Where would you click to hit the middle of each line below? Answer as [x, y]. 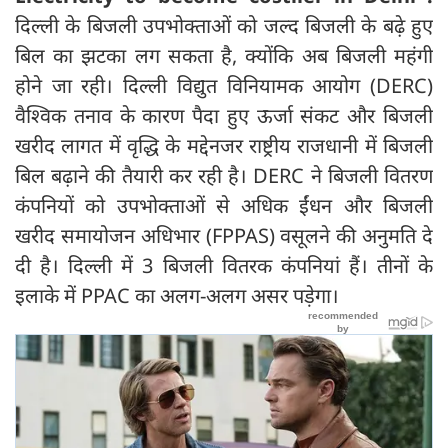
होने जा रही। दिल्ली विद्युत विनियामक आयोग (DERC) [224, 85]
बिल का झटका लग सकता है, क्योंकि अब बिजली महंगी [224, 55]
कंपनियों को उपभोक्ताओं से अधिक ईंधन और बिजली [224, 205]
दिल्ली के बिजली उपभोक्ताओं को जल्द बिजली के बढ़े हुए [224, 25]
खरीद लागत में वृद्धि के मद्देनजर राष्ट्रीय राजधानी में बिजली [224, 145]
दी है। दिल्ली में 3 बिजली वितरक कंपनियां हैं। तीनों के [224, 265]
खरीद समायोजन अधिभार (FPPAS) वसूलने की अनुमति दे [224, 235]
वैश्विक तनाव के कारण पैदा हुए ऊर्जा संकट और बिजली [224, 115]
